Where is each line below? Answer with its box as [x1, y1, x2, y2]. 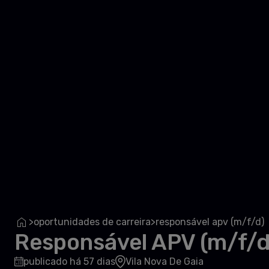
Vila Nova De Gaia [125, 255, 204, 267]
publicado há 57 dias [23, 255, 115, 267]
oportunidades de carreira [34, 216, 151, 228]
